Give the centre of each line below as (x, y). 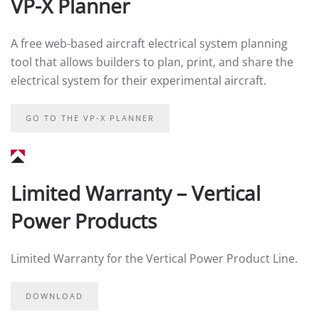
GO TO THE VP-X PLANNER (90, 118)
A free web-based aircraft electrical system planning (149, 43)
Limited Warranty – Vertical (136, 193)
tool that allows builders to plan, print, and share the (152, 62)
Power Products (84, 221)
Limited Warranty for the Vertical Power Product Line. (154, 258)
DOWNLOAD (54, 296)
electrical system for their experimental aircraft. (138, 80)
